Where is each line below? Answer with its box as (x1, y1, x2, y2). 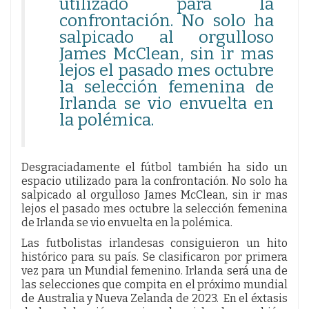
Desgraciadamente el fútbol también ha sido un (21, 160, 288, 174)
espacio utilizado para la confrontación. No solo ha (21, 174, 288, 188)
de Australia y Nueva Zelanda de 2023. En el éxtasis (21, 291, 288, 305)
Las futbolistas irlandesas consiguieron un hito (21, 236, 288, 250)
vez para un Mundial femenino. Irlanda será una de (21, 263, 288, 277)
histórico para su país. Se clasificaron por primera (21, 250, 288, 263)
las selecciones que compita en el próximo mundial (21, 277, 288, 291)
